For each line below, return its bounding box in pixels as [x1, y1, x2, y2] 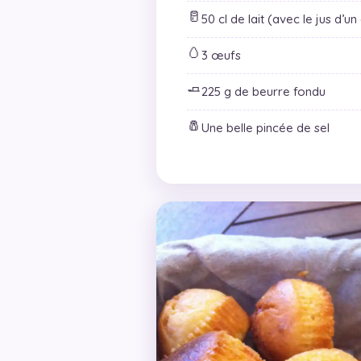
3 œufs [201, 47, 241, 63]
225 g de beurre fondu [201, 83, 326, 99]
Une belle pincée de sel [201, 119, 330, 135]
